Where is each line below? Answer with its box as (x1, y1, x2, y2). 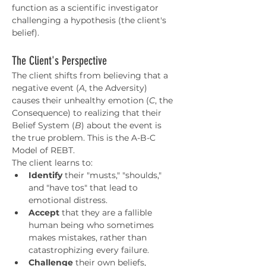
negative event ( (12, 83, 79, 93)
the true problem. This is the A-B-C (12, 132, 158, 143)
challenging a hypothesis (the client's (12, 15, 169, 26)
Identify (28, 170, 62, 180)
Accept (28, 207, 59, 218)
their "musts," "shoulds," (62, 170, 164, 180)
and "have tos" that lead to (28, 182, 140, 193)
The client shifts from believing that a (12, 70, 170, 81)
